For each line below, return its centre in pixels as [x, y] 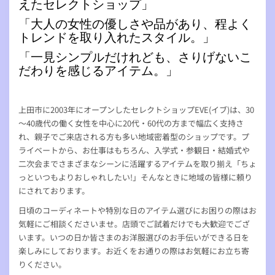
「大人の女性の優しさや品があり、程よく [135, 24]
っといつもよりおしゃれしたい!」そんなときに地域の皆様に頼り [135, 177]
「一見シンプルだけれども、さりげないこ [135, 57]
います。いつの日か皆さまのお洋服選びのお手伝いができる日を [134, 238]
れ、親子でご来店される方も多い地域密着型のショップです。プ [134, 137]
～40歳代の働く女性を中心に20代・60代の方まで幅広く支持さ [131, 123]
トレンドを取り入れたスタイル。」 [117, 38]
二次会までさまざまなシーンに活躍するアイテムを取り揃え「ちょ [137, 164]
